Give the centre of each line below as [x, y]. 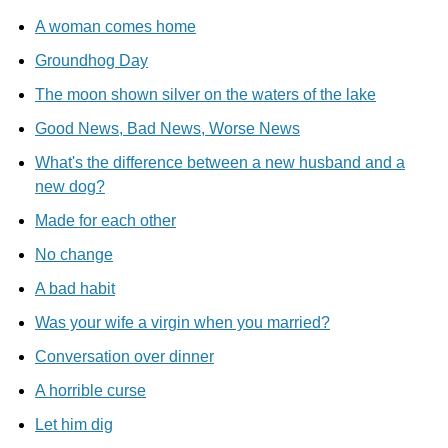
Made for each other [105, 220]
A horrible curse [90, 390]
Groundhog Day [91, 60]
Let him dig [74, 424]
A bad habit [75, 288]
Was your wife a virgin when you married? [182, 322]
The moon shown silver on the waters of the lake [205, 94]
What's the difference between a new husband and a [220, 162]
